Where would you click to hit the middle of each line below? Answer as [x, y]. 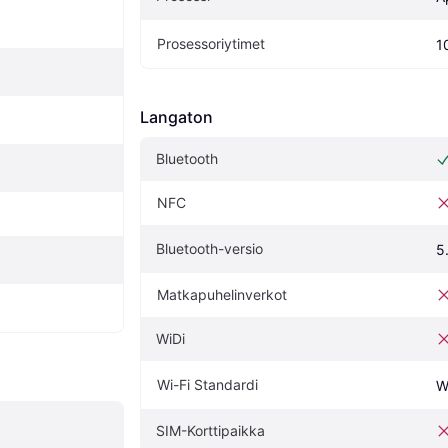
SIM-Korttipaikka [210, 431]
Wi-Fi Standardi [207, 385]
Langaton [176, 117]
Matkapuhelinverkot [222, 295]
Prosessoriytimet [211, 44]
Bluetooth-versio [209, 249]
